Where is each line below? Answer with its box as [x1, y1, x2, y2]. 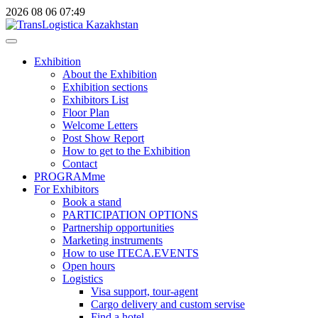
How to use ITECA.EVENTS [62, 247, 199, 259]
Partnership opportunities [62, 221, 174, 234]
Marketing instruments [62, 234, 163, 246]
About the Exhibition [62, 68, 157, 80]
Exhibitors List [62, 94, 128, 106]
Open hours [62, 260, 115, 272]
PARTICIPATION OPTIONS [62, 209, 198, 221]
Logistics [62, 273, 103, 285]
